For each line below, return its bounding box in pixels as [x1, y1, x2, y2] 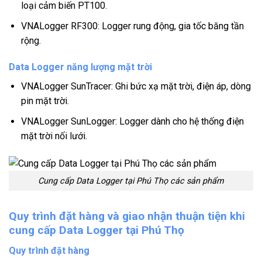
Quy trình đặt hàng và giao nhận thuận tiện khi [9, 209, 245, 223]
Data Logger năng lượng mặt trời [9, 61, 152, 73]
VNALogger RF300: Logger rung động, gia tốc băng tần [20, 20, 244, 32]
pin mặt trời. [20, 95, 69, 107]
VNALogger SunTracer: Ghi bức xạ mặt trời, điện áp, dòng [20, 81, 251, 92]
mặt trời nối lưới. [20, 130, 87, 142]
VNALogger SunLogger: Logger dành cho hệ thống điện [20, 115, 244, 127]
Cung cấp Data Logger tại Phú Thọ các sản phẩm [38, 175, 224, 186]
